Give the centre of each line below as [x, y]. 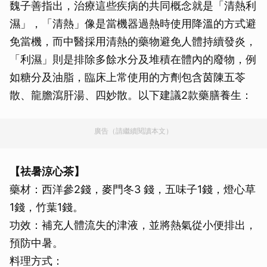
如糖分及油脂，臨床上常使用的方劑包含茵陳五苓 [128, 77]
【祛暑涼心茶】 [47, 172]
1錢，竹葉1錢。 [46, 207]
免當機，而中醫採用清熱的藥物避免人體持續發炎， [133, 42]
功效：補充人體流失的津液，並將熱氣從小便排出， [133, 225]
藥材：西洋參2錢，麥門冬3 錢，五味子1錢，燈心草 [133, 190]
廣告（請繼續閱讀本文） [133, 131]
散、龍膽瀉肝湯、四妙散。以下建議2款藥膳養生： [131, 95]
